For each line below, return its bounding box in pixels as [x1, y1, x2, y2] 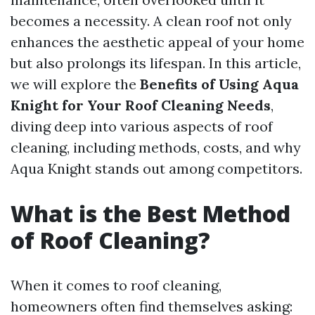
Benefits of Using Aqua [140, 75, 299, 93]
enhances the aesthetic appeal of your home [11, 33, 304, 51]
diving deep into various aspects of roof [11, 117, 273, 135]
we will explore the [11, 75, 140, 93]
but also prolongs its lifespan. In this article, [11, 54, 301, 72]
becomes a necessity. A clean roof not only [11, 12, 292, 30]
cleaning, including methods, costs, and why [11, 139, 301, 156]
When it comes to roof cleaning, [11, 276, 221, 294]
